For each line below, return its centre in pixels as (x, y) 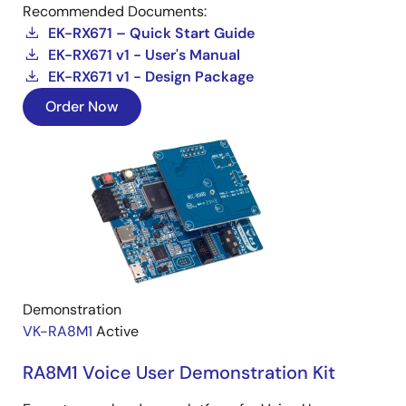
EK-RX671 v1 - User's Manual (144, 54)
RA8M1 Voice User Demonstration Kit (179, 372)
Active (117, 331)
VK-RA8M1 (58, 331)
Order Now (82, 106)
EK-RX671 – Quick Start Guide (151, 33)
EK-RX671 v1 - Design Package (151, 76)
